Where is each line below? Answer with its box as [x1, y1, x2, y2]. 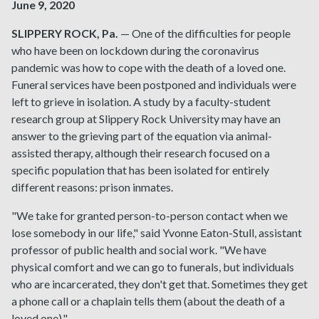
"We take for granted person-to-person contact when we [11, 209, 288, 223]
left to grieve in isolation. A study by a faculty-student [11, 95, 271, 109]
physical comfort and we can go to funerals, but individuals [11, 260, 294, 274]
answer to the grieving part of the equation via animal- [11, 129, 272, 143]
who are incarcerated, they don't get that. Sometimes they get [11, 277, 308, 291]
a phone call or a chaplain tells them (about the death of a [11, 294, 285, 308]
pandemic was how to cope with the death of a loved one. [11, 61, 286, 75]
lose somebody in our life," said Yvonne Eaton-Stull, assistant [11, 226, 302, 240]
